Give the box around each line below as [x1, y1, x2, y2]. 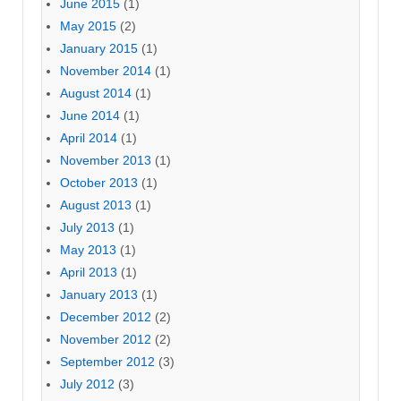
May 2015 [60, 19, 116, 34]
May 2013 [60, 243, 116, 258]
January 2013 [60, 287, 138, 303]
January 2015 [60, 41, 138, 56]
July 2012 [60, 377, 115, 392]
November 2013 [60, 153, 151, 168]
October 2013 [60, 175, 138, 191]
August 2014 [60, 86, 132, 101]
